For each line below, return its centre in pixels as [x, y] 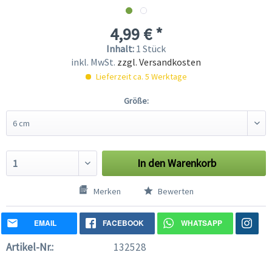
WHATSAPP [201, 223]
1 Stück [151, 49]
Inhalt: [121, 49]
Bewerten [175, 192]
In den [151, 164]
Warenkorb [192, 164]
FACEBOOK [123, 223]
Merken [107, 192]
